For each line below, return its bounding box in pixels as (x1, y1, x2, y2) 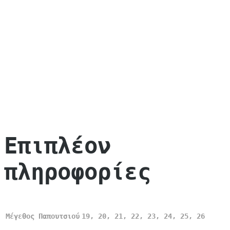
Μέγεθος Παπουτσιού (6, 212, 80, 221)
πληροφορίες (4, 158, 151, 185)
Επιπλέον (4, 132, 111, 159)
